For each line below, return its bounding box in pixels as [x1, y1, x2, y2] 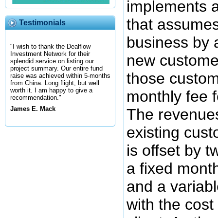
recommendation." [10, 94, 61, 102]
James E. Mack [10, 105, 55, 113]
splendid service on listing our [10, 57, 94, 65]
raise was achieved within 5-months [10, 72, 110, 80]
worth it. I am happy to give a [10, 87, 92, 94]
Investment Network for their [10, 50, 90, 58]
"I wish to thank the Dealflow [10, 43, 91, 51]
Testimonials [19, 18, 66, 27]
